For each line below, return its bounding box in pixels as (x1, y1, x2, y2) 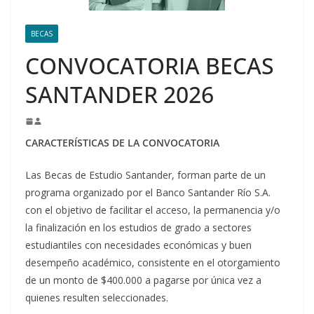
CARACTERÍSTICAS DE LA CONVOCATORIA (25, 135, 219, 149)
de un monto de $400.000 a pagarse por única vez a (25, 273, 261, 287)
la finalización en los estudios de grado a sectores (25, 220, 252, 234)
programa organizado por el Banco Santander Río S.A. (25, 185, 271, 199)
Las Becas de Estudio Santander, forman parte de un (25, 168, 266, 182)
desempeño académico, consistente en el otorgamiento (25, 255, 280, 269)
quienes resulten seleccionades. (25, 290, 168, 304)
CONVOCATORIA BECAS (25, 50, 274, 81)
